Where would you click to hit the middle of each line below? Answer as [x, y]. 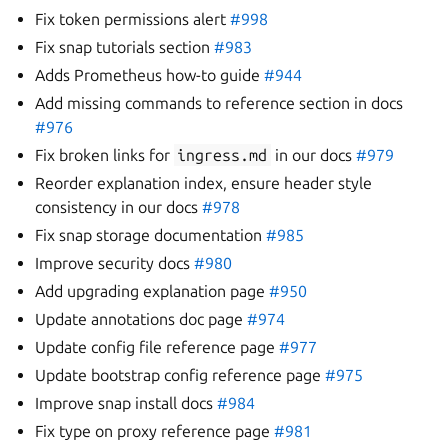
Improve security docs [115, 263]
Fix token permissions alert [133, 19]
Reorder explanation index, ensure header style [204, 183]
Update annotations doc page [141, 319]
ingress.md [222, 155]
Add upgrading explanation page [152, 291]
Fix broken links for [105, 155]
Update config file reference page [157, 347]
